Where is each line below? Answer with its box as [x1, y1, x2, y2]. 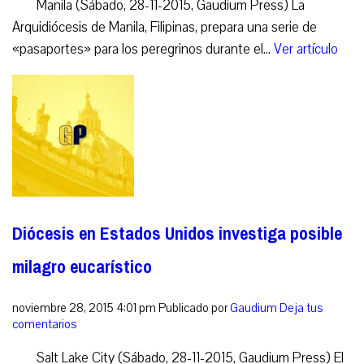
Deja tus [279, 299, 323, 316]
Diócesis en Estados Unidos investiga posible [12, 216, 342, 250]
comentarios [12, 315, 77, 332]
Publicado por [158, 299, 230, 316]
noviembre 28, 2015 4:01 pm [12, 299, 156, 316]
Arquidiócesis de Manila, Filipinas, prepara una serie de [12, 17, 317, 37]
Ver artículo [274, 39, 338, 58]
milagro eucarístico [12, 249, 152, 284]
